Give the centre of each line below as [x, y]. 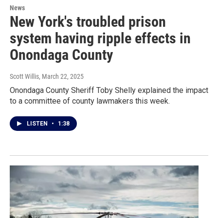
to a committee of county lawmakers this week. [90, 101]
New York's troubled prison [88, 21]
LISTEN [38, 123]
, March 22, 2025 [61, 76]
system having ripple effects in [100, 38]
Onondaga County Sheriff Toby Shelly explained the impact [109, 90]
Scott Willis [24, 76]
